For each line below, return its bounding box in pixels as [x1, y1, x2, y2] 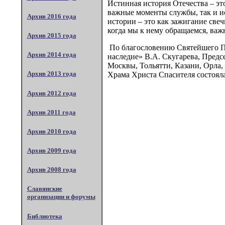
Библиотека [27, 212, 62, 220]
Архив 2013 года [27, 70, 76, 78]
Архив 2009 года [27, 147, 76, 155]
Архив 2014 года [27, 51, 76, 59]
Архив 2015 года [27, 32, 76, 40]
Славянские [27, 185, 62, 193]
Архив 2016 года [27, 12, 76, 20]
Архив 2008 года [27, 166, 76, 174]
